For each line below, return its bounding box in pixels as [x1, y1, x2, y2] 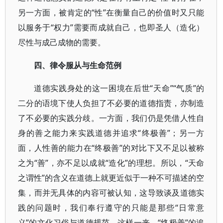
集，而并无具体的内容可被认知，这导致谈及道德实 [18, 187, 205, 198]
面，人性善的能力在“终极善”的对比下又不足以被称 [18, 142, 205, 153]
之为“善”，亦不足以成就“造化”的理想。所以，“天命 [18, 157, 205, 168]
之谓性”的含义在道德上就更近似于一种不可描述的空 [18, 172, 205, 183]
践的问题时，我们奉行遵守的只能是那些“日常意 [18, 202, 205, 213]
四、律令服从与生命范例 [34, 60, 121, 71]
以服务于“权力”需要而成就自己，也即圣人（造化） [18, 22, 205, 33]
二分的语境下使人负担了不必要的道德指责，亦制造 [18, 98, 205, 109]
